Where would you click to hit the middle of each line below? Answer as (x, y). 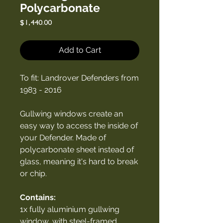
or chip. (34, 173)
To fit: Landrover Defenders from (79, 78)
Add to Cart (80, 50)
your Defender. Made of (63, 137)
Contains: (39, 197)
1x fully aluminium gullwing (70, 209)
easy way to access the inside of (79, 125)
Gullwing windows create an (71, 113)
